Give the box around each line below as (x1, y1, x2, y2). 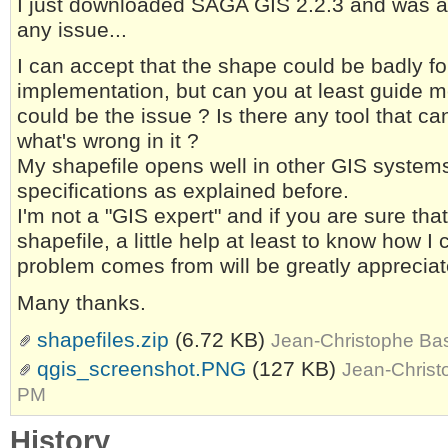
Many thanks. (17, 291, 146, 316)
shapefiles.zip (37, 328, 169, 353)
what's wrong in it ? (17, 129, 199, 154)
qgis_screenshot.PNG (37, 357, 246, 382)
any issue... (17, 17, 127, 42)
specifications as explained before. (17, 179, 349, 204)
